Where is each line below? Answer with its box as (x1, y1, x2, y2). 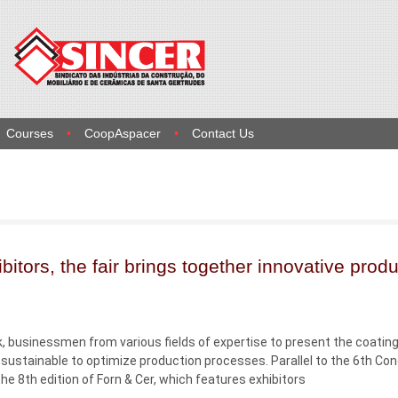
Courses (5, 126, 53, 140)
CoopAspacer (84, 126, 161, 140)
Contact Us (191, 126, 254, 140)
